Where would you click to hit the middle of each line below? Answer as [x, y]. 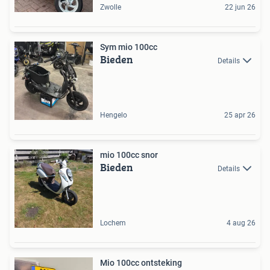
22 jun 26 [240, 7]
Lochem [113, 223]
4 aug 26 [241, 223]
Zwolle [111, 7]
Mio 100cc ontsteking [141, 263]
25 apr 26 [240, 115]
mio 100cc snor [129, 155]
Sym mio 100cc [129, 47]
